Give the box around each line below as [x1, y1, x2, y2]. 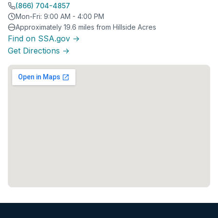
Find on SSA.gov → [8, 33, 80, 43]
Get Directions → [8, 45, 70, 55]
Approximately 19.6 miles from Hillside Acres [16, 22, 156, 31]
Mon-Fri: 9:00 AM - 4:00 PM [16, 12, 104, 20]
